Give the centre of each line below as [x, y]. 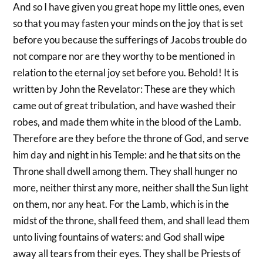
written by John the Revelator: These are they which [124, 89]
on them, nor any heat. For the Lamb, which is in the [121, 204]
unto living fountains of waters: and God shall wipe [119, 237]
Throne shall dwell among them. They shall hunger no [125, 171]
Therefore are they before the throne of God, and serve [131, 138]
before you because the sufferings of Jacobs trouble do [130, 39]
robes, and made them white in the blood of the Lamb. [127, 122]
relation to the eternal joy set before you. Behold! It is [126, 72]
